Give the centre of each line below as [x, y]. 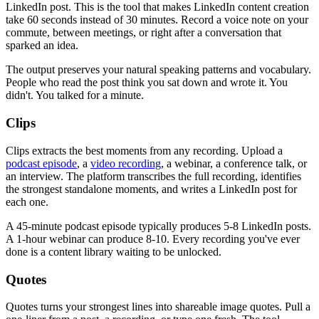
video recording [126, 163]
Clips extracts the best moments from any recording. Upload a [144, 150]
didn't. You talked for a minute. [75, 95]
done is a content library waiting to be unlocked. [114, 251]
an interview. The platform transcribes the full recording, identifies [153, 176]
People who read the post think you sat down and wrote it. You [147, 83]
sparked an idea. [42, 46]
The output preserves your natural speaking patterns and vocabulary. [158, 70]
